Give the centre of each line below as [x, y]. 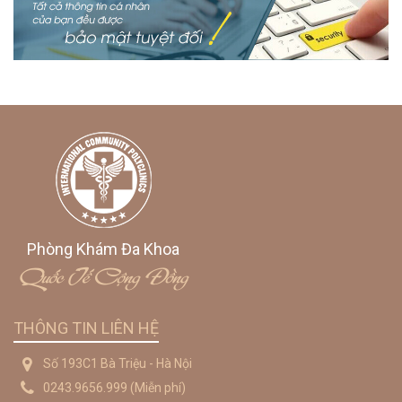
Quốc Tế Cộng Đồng [103, 275]
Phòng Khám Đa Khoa [103, 249]
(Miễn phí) [157, 387]
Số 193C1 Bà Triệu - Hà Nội [118, 364]
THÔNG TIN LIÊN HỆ [86, 328]
